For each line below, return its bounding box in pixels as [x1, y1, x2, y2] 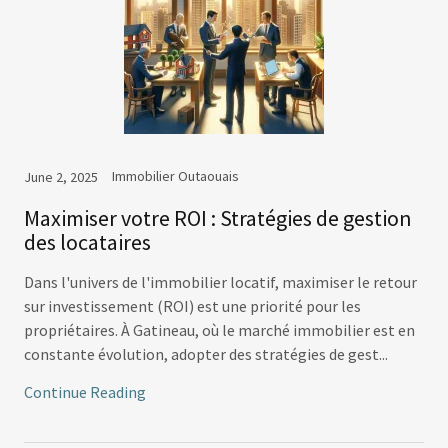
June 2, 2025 [24, 168, 98, 187]
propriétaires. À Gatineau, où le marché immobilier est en [24, 320, 415, 341]
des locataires [24, 228, 151, 257]
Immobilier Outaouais [112, 167, 239, 186]
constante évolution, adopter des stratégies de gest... [24, 344, 388, 365]
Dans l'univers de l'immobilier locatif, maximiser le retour [24, 272, 417, 293]
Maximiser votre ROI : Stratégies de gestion [24, 204, 412, 233]
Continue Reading [24, 382, 146, 403]
